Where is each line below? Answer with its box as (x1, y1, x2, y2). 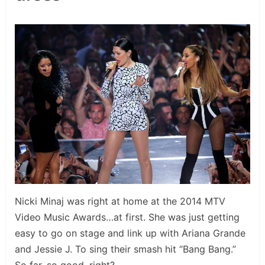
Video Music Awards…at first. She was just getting (15, 211, 240, 223)
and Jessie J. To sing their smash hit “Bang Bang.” (15, 243, 236, 255)
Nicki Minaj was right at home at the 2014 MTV (15, 195, 225, 207)
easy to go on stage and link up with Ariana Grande (15, 227, 245, 239)
